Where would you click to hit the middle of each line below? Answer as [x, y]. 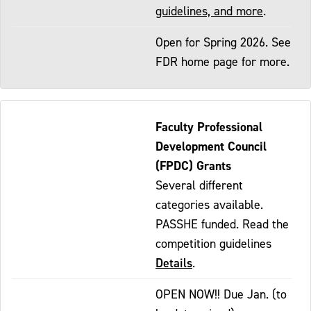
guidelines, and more [209, 10]
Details [174, 262]
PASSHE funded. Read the [222, 224]
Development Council [211, 146]
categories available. [209, 204]
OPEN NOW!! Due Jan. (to [221, 294]
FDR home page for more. [222, 61]
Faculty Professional [209, 126]
